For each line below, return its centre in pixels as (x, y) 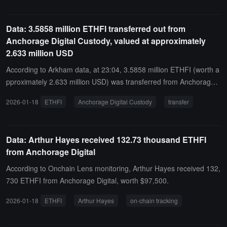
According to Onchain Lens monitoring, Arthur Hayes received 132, (113, 168)
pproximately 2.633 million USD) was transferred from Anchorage (110, 82)
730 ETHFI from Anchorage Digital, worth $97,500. (87, 180)
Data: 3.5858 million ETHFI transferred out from (96, 29)
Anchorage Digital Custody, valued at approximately (106, 41)
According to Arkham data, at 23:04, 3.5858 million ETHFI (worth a (113, 69)
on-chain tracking (154, 200)
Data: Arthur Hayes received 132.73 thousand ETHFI (106, 140)
